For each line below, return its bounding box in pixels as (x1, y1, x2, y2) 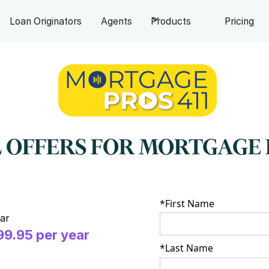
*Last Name (159, 241, 213, 255)
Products (151, 16, 192, 28)
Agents (100, 16, 132, 28)
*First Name (159, 196, 214, 210)
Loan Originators (10, 16, 82, 28)
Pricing (224, 16, 254, 28)
